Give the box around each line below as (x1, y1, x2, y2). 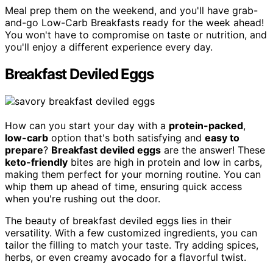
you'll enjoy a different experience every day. (5, 40, 213, 53)
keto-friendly (5, 155, 68, 168)
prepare (5, 143, 43, 156)
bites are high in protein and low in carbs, (68, 155, 262, 168)
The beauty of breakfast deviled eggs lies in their (5, 214, 232, 227)
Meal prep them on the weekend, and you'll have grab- (5, 4, 258, 16)
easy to (205, 131, 239, 144)
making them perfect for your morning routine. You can (5, 168, 261, 180)
